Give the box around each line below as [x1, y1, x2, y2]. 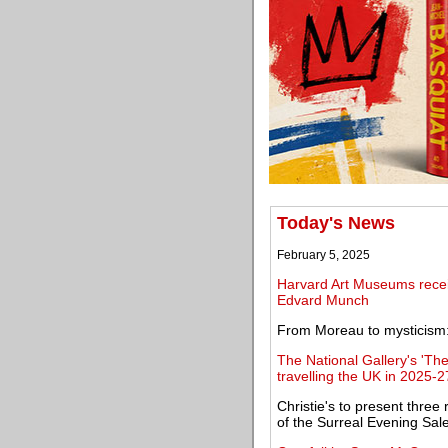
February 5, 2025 [277, 248, 370, 262]
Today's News [277, 213, 395, 233]
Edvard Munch [277, 292, 369, 308]
